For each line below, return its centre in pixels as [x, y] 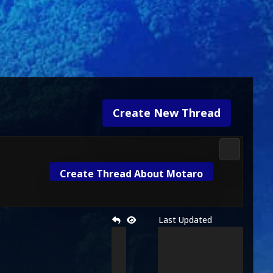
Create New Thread [167, 113]
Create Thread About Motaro [131, 174]
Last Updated [185, 220]
